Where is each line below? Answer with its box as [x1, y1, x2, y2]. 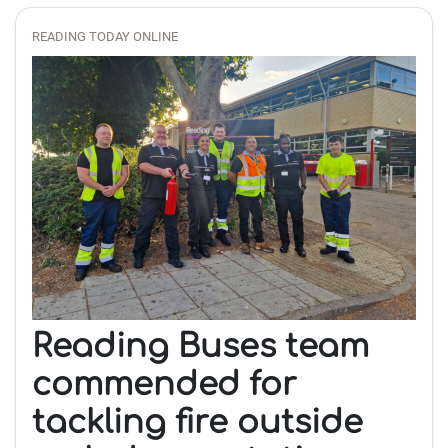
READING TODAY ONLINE [32, 29, 178, 45]
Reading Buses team [32, 329, 369, 365]
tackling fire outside [32, 405, 363, 441]
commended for [32, 367, 297, 403]
